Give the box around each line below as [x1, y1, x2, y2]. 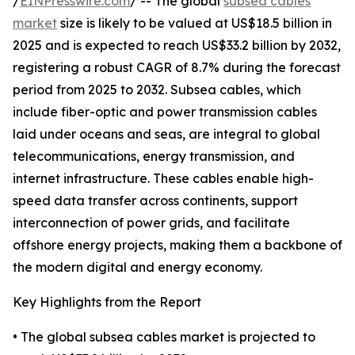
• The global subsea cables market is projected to [13, 329, 315, 345]
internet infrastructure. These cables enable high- [13, 170, 314, 187]
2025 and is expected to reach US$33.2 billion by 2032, [13, 37, 341, 54]
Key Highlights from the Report [13, 294, 201, 311]
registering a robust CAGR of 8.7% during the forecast [13, 59, 341, 76]
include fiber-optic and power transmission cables [13, 104, 317, 120]
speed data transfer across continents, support [13, 193, 298, 209]
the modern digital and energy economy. [13, 259, 262, 276]
